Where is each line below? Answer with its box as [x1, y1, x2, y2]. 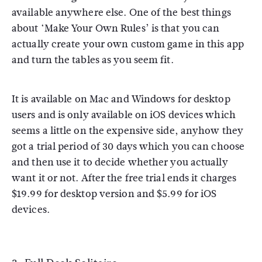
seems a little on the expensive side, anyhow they [12, 123, 243, 138]
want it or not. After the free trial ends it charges [12, 171, 237, 185]
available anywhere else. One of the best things [12, 5, 231, 20]
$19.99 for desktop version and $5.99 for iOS [12, 187, 217, 201]
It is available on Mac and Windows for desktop [12, 92, 230, 106]
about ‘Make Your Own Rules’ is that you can [12, 21, 220, 36]
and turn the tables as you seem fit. [12, 53, 176, 67]
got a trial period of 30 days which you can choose [12, 139, 245, 154]
